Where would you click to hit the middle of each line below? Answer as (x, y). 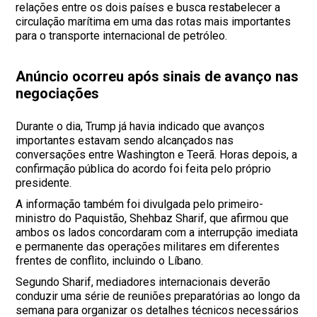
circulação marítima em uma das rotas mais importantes (154, 22)
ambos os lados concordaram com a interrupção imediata (157, 233)
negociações (58, 94)
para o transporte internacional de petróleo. (122, 36)
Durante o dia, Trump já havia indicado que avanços (140, 127)
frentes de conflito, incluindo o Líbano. (110, 261)
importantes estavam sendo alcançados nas (125, 141)
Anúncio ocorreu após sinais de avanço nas (157, 77)
